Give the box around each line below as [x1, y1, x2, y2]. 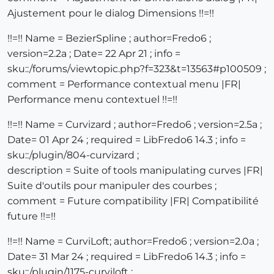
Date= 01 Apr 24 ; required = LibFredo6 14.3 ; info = [7, 134, 246, 146]
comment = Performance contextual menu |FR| [7, 78, 241, 91]
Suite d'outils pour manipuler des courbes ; [7, 180, 217, 192]
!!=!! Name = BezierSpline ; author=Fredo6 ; [7, 32, 211, 45]
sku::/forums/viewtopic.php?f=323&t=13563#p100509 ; [7, 63, 266, 75]
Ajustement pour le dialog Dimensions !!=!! [7, 7, 214, 20]
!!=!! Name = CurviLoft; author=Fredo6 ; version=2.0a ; [7, 235, 259, 248]
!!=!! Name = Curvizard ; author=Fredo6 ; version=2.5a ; [7, 119, 262, 131]
